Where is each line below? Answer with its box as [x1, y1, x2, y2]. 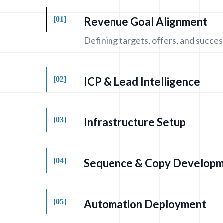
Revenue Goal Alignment [84, 14, 207, 28]
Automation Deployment [84, 197, 206, 211]
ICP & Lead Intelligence [84, 74, 200, 88]
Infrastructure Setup [84, 115, 186, 129]
